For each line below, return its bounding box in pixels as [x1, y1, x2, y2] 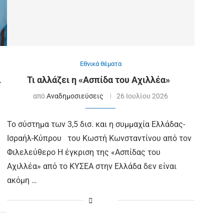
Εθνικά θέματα [79, 59, 121, 67]
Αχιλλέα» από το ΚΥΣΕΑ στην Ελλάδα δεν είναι [6, 161, 176, 171]
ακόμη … [6, 175, 37, 185]
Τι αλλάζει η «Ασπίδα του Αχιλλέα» [27, 74, 174, 85]
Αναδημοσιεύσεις [46, 91, 104, 100]
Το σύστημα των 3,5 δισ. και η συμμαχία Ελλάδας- [6, 119, 185, 129]
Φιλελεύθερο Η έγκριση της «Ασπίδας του [6, 147, 160, 157]
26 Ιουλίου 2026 [116, 91, 168, 100]
